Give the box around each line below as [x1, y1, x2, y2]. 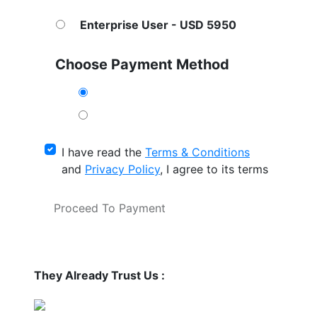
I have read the [62, 145, 145, 159]
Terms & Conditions [145, 145, 250, 159]
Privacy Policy [85, 162, 160, 176]
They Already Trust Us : [34, 268, 165, 282]
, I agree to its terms [160, 162, 268, 176]
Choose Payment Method [55, 56, 229, 73]
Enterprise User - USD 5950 [80, 18, 236, 32]
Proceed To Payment [54, 201, 166, 215]
